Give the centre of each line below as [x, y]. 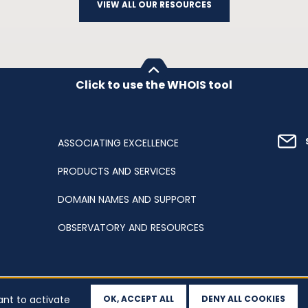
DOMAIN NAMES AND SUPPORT [127, 199]
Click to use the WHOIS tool [154, 85]
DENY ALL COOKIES [243, 299]
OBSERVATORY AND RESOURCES [131, 228]
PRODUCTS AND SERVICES [117, 171]
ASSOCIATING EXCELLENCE [118, 143]
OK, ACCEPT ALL [139, 299]
